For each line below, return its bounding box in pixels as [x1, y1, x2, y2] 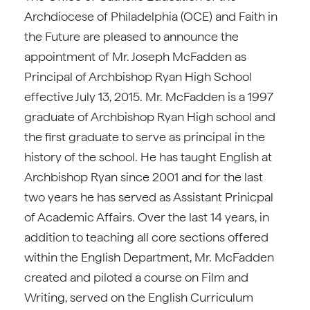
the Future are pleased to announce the [24, 29, 239, 44]
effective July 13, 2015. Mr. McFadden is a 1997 [24, 89, 273, 104]
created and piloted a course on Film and [24, 270, 248, 284]
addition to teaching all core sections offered [24, 230, 268, 244]
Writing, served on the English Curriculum [24, 290, 253, 304]
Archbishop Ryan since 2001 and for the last [24, 170, 263, 184]
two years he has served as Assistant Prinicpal [24, 190, 273, 204]
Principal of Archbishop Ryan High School [24, 69, 252, 84]
